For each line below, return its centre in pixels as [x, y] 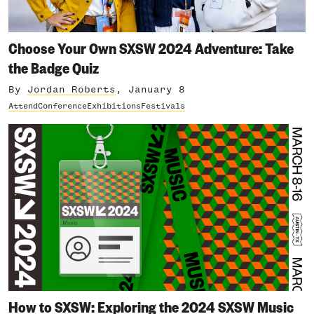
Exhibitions [114, 106]
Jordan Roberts [71, 89]
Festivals [163, 106]
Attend [23, 106]
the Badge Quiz [54, 67]
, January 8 [150, 89]
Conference [62, 106]
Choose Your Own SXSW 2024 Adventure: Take [151, 47]
